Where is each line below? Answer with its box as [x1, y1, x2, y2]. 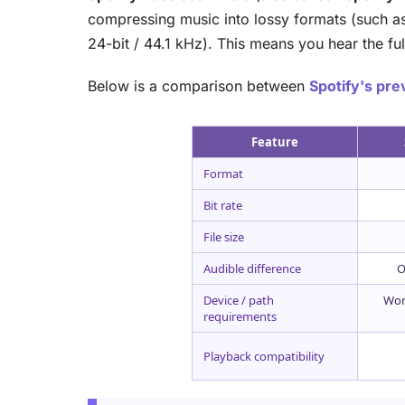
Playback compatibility [203, 347, 325, 364]
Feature [251, 133, 298, 150]
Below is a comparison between [88, 76, 309, 95]
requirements [203, 307, 277, 325]
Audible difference [203, 259, 301, 277]
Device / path [203, 291, 274, 308]
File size [203, 228, 244, 245]
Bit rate [203, 196, 242, 213]
